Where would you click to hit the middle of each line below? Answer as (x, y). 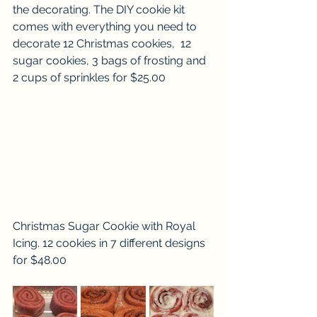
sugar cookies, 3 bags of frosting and (111, 60)
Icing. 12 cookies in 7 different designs (110, 243)
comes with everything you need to (106, 26)
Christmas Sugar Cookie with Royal (105, 226)
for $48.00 (40, 260)
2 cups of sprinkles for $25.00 (89, 77)
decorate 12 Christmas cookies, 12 (103, 43)
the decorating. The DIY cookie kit (100, 9)
